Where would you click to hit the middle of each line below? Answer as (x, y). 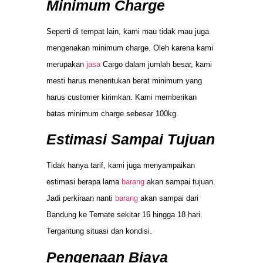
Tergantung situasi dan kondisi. (99, 231)
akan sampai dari (168, 198)
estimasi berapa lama (84, 182)
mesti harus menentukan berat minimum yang (124, 81)
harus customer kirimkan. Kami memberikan (122, 97)
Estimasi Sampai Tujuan (131, 139)
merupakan (66, 65)
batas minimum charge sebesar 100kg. (112, 114)
